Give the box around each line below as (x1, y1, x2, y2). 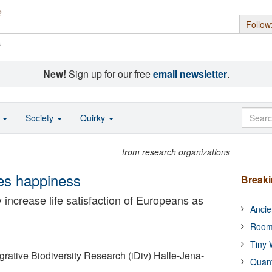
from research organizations (122, 146, 231, 158)
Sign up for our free (66, 67, 153, 81)
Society (25, 112, 56, 124)
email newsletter (152, 67, 227, 81)
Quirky (80, 112, 107, 124)
